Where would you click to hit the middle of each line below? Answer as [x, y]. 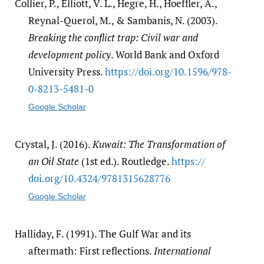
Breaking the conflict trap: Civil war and [113, 37]
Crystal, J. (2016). [53, 144]
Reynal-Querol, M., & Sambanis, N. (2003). [123, 20]
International [182, 250]
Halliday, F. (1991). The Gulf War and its [103, 233]
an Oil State [53, 161]
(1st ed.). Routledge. [125, 161]
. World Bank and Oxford [165, 54]
